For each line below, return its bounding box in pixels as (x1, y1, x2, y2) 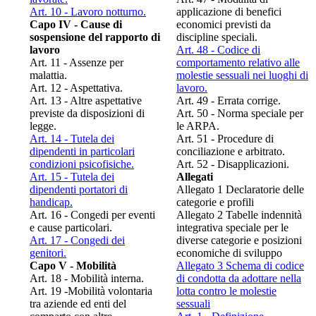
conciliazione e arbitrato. (176, 145, 285, 157)
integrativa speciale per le (176, 221, 288, 233)
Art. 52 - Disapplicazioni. (176, 157, 289, 170)
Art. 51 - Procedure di (176, 132, 274, 145)
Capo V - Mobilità (30, 259, 116, 272)
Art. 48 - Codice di (176, 43, 260, 56)
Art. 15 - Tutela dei (30, 170, 114, 183)
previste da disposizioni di (30, 107, 145, 119)
